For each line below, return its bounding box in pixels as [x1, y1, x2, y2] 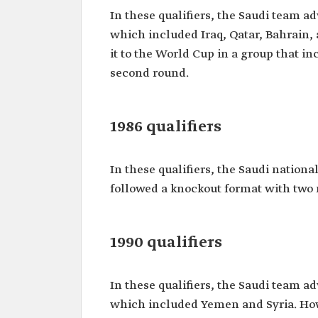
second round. [110, 66, 189, 81]
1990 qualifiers [110, 233, 222, 253]
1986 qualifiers [110, 117, 221, 137]
